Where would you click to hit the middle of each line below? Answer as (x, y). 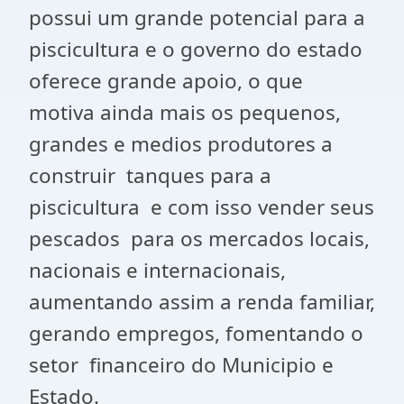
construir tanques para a (150, 175)
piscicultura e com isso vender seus (202, 207)
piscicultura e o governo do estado (196, 49)
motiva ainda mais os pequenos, (185, 112)
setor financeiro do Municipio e (181, 365)
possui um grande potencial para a (197, 18)
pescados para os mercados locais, (199, 239)
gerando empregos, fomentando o (196, 333)
